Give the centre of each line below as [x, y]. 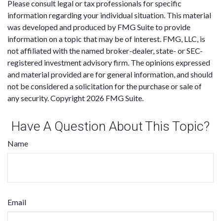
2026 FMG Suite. [115, 98]
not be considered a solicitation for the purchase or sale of [105, 86]
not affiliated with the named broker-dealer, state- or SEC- [105, 51]
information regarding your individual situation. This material [109, 15]
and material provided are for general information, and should [110, 74]
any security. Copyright [47, 98]
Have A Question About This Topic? [110, 127]
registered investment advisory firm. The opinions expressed [109, 63]
